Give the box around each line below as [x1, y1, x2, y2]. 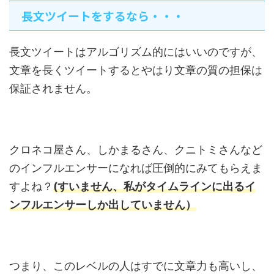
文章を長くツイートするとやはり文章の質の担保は [9, 64, 262, 77]
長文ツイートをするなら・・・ [21, 7, 184, 24]
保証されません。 [9, 82, 97, 95]
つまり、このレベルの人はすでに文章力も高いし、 [9, 259, 262, 273]
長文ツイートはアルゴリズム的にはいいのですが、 [9, 45, 262, 59]
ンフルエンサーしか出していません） [9, 198, 196, 212]
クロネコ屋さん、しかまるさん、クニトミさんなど [9, 143, 262, 157]
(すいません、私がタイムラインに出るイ [53, 180, 256, 193]
